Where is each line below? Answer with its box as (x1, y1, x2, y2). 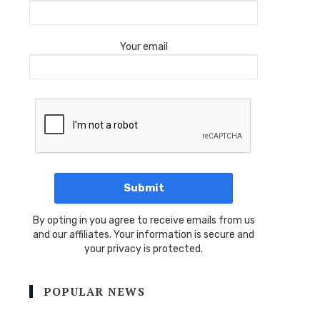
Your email (119, 40, 168, 53)
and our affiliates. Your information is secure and (33, 228, 254, 241)
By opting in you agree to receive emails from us (32, 214, 255, 226)
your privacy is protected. (84, 242, 203, 255)
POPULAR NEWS (44, 284, 145, 299)
